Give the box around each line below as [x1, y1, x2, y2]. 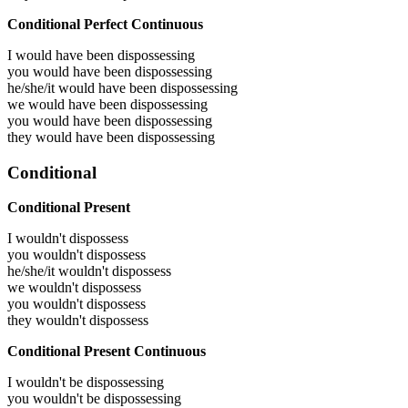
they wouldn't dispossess [7, 312, 148, 329]
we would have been [7, 96, 130, 112]
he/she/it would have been [7, 79, 160, 96]
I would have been [7, 46, 117, 63]
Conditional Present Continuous [7, 343, 206, 360]
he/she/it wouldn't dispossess [7, 263, 171, 280]
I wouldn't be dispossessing [7, 374, 164, 391]
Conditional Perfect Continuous [7, 15, 203, 32]
